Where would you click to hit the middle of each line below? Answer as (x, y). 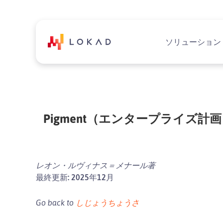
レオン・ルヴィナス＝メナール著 (96, 165)
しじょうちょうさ (108, 203)
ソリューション (193, 42)
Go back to (56, 203)
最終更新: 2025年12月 (75, 177)
